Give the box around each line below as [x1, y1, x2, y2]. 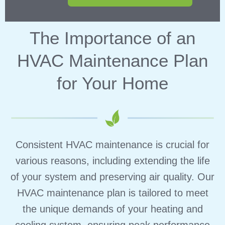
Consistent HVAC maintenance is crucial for [16, 139, 209, 150]
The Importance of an [30, 28, 195, 48]
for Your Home [57, 73, 168, 93]
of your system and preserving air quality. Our [11, 171, 214, 182]
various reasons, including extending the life [15, 155, 210, 166]
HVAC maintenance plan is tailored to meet [17, 187, 208, 198]
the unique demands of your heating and [22, 203, 203, 214]
